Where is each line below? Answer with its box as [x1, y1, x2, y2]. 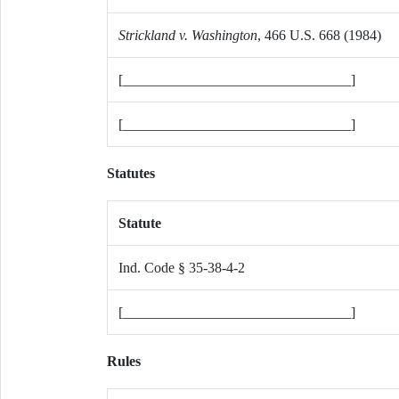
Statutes [106, 166, 155, 181]
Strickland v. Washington [118, 28, 257, 43]
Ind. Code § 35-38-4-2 [118, 260, 245, 275]
